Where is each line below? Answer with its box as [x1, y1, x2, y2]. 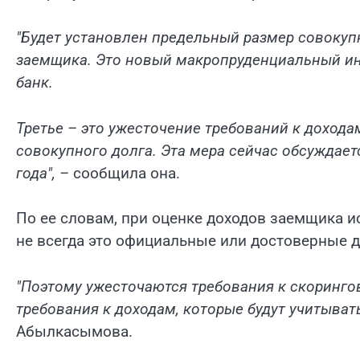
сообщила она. [69, 163, 180, 182]
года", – [16, 163, 69, 182]
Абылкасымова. [16, 321, 133, 341]
